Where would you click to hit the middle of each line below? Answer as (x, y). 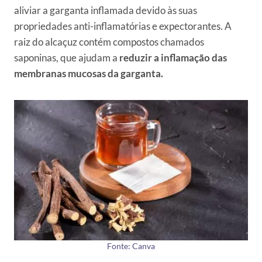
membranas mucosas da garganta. (89, 74)
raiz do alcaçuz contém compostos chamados (109, 42)
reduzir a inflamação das (172, 58)
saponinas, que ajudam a (66, 58)
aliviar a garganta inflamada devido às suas (106, 11)
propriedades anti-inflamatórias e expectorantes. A (123, 26)
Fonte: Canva (131, 247)
